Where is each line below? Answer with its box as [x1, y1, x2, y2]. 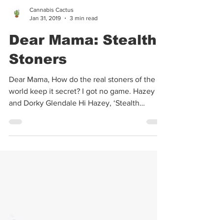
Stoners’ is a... [9, 150, 56, 159]
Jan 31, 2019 [29, 54, 61, 61]
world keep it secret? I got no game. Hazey [9, 127, 155, 135]
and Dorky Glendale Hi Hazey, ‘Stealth [9, 138, 139, 147]
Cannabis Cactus [29, 46, 74, 53]
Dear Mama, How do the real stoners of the [9, 115, 155, 123]
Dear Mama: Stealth [9, 72, 157, 87]
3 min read [70, 54, 98, 61]
